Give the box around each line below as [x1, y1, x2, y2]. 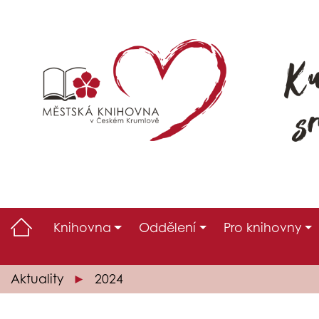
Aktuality [11, 271, 63, 287]
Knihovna [53, 220, 111, 236]
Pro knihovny [224, 220, 302, 236]
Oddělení [139, 220, 197, 236]
